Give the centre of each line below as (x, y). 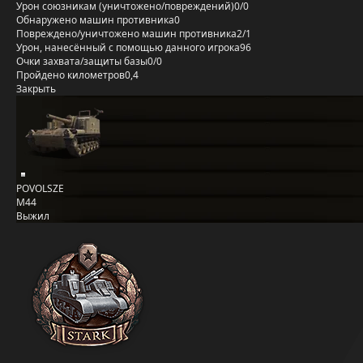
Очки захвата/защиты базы (82, 61)
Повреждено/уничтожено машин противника (126, 34)
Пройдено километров (70, 75)
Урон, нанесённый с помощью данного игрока (128, 47)
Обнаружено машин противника (95, 20)
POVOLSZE (40, 188)
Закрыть (36, 89)
